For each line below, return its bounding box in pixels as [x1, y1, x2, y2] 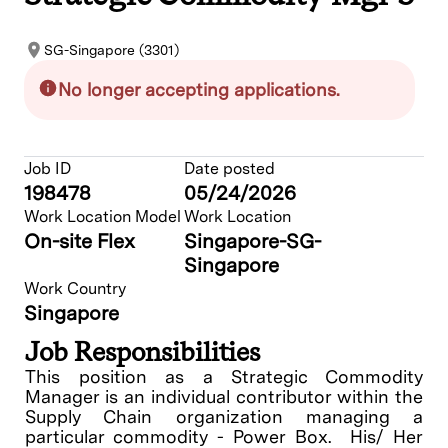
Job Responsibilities [25, 335, 260, 369]
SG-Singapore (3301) [44, 42, 179, 59]
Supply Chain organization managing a [25, 406, 423, 428]
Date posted [184, 159, 275, 179]
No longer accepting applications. [58, 79, 340, 101]
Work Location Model [24, 207, 181, 227]
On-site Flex [24, 229, 135, 254]
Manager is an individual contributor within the [25, 386, 423, 408]
